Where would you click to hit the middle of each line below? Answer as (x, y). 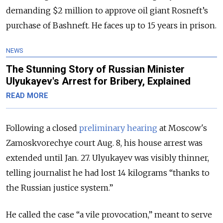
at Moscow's (182, 128)
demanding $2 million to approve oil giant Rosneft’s (107, 11)
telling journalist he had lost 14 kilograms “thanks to (108, 173)
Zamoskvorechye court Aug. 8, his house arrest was (104, 143)
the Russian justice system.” (59, 188)
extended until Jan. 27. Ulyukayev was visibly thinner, (108, 158)
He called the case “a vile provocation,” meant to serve (109, 215)
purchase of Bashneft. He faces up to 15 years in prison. (111, 26)
